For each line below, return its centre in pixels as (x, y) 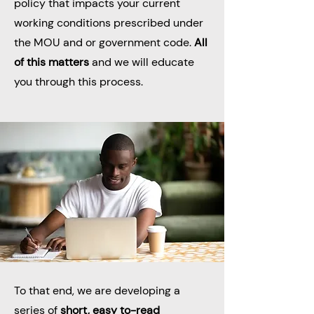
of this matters (52, 62)
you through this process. (78, 82)
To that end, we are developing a (97, 291)
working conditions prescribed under (109, 23)
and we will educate (142, 62)
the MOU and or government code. (104, 42)
